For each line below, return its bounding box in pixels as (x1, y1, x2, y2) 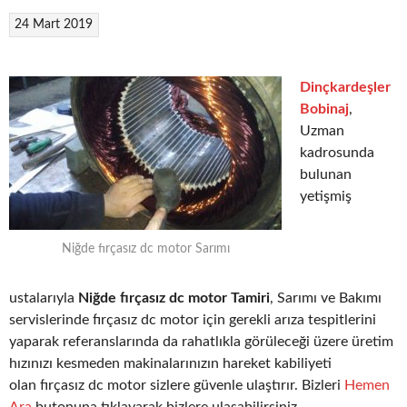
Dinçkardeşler (300, 79, 391, 94)
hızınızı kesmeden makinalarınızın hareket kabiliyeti (9, 356, 332, 372)
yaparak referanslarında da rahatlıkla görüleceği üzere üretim (9, 334, 393, 350)
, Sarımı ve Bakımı (270, 291, 382, 306)
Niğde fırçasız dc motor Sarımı (61, 242, 230, 255)
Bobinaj (300, 101, 349, 116)
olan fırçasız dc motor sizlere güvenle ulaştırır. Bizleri (9, 378, 344, 393)
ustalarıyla (9, 291, 78, 306)
